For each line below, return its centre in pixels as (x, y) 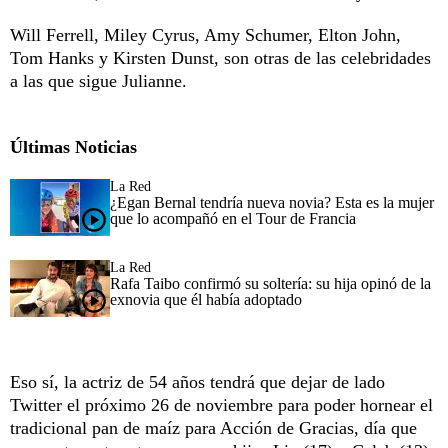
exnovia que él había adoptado (206, 299)
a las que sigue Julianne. (98, 80)
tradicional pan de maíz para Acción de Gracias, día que (213, 427)
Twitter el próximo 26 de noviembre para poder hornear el (221, 404)
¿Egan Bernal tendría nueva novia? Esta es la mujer (272, 202)
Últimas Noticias (73, 146)
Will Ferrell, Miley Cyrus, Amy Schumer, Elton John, (205, 34)
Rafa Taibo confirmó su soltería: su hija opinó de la (270, 283)
